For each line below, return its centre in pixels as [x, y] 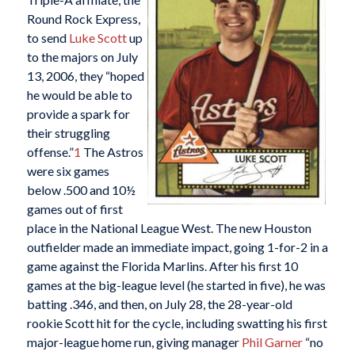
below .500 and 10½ [81, 189]
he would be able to [79, 94]
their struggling [68, 132]
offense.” [50, 151]
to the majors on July [82, 56]
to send [48, 37]
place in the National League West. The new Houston [169, 227]
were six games [68, 170]
